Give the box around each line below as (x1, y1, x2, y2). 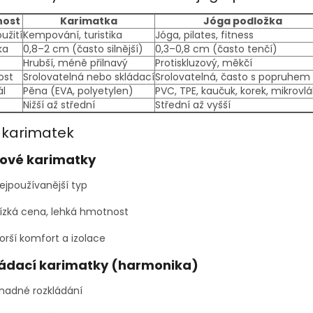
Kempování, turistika (23, 28, 122, 43)
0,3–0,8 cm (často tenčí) (155, 42, 277, 57)
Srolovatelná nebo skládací (23, 70, 154, 85)
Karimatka (60, 14, 117, 29)
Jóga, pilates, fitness (155, 28, 254, 43)
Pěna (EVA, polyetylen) (23, 84, 133, 99)
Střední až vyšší (155, 98, 231, 112)
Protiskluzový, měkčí (155, 56, 252, 71)
